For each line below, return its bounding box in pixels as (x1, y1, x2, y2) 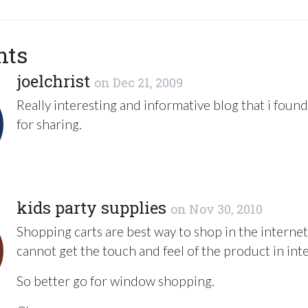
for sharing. (16, 116, 82, 132)
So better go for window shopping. (16, 273, 214, 289)
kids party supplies (16, 197, 166, 219)
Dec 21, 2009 (113, 74, 183, 91)
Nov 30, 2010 (189, 201, 263, 217)
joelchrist (16, 70, 90, 92)
